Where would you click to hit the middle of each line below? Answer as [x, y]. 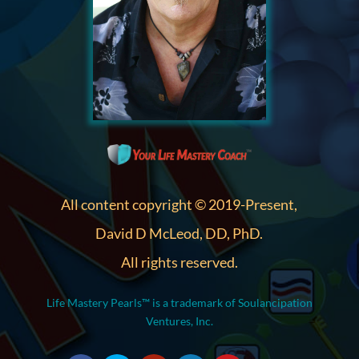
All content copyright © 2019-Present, [179, 205]
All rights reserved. [179, 262]
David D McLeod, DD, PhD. [179, 234]
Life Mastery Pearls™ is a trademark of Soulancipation [179, 303]
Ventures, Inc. [179, 321]
